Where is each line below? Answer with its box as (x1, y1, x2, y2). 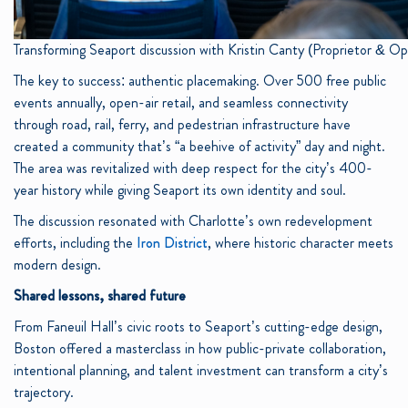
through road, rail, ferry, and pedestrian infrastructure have (14, 113, 351, 135)
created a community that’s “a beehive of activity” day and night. (14, 135, 385, 157)
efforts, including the (14, 231, 137, 253)
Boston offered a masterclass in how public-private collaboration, (14, 337, 386, 359)
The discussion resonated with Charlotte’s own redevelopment (14, 209, 372, 231)
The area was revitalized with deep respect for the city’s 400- (14, 157, 372, 178)
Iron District (137, 231, 208, 253)
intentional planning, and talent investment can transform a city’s (14, 359, 388, 381)
